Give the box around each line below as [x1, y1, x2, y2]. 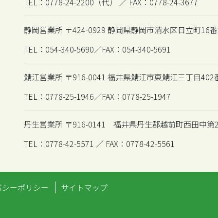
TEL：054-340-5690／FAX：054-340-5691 [24, 43, 171, 55]
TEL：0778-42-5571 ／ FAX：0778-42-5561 [24, 137, 175, 149]
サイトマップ [61, 181, 108, 193]
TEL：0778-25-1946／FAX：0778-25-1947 [24, 90, 171, 102]
